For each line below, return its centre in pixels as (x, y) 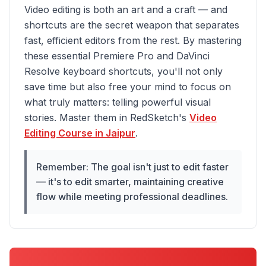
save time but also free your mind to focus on (128, 87)
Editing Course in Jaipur (80, 133)
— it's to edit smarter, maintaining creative (130, 182)
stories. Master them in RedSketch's (107, 118)
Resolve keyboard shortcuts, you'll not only (123, 71)
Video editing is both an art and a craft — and (126, 9)
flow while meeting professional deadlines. (132, 197)
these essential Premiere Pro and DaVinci (117, 56)
